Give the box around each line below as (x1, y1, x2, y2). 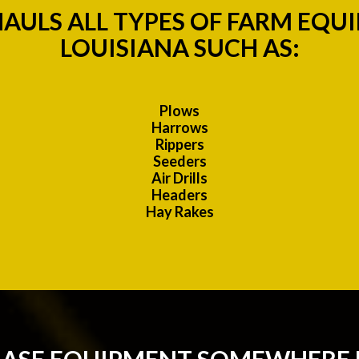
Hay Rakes (145, 203, 214, 221)
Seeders (152, 152, 207, 171)
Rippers (155, 135, 204, 154)
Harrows (151, 119, 208, 137)
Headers (151, 186, 208, 204)
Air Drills (151, 169, 208, 188)
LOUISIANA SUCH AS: (59, 33, 300, 63)
